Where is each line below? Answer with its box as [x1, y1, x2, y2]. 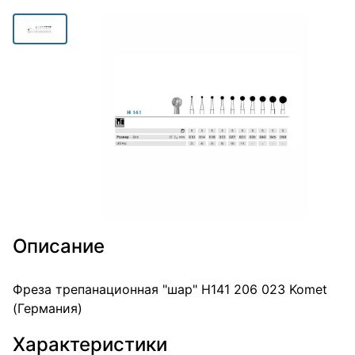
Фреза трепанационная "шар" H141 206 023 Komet [13, 281, 327, 297]
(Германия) [13, 300, 82, 316]
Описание [13, 235, 105, 258]
